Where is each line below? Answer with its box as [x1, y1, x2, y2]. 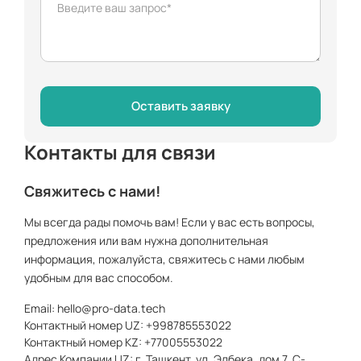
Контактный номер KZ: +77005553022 [24, 334, 222, 350]
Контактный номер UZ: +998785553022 [24, 317, 231, 333]
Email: [24, 301, 57, 316]
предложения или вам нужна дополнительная [24, 233, 268, 248]
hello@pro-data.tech [57, 301, 165, 316]
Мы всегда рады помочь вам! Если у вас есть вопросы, [24, 214, 315, 230]
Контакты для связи [24, 139, 216, 165]
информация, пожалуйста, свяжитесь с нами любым [24, 251, 305, 267]
